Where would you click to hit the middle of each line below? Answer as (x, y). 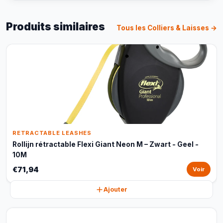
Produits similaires (56, 27)
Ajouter (115, 189)
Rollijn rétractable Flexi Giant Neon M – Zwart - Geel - (106, 144)
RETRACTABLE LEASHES (52, 133)
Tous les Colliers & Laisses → (167, 28)
